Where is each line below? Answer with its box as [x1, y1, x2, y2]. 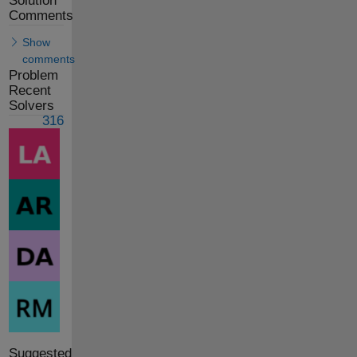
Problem [8, 67, 58, 83]
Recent [8, 82, 51, 98]
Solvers [8, 97, 54, 113]
